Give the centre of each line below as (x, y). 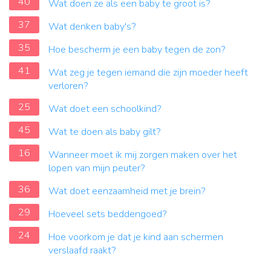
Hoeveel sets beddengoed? (108, 214)
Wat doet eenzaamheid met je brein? (127, 191)
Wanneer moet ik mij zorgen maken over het (143, 155)
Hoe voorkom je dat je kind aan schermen (136, 237)
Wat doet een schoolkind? (105, 109)
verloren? (68, 86)
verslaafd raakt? (82, 251)
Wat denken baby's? (92, 27)
